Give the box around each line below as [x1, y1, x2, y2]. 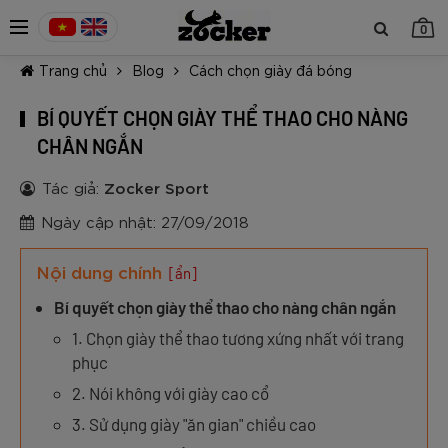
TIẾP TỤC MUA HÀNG [164, 199, 315, 218]
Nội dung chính [36, 260, 162, 282]
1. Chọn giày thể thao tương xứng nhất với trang [72, 328, 404, 348]
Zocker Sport [104, 177, 209, 197]
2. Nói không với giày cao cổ [72, 383, 269, 403]
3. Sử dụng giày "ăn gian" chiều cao [72, 414, 316, 434]
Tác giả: [42, 177, 104, 197]
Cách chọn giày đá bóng [189, 61, 352, 79]
